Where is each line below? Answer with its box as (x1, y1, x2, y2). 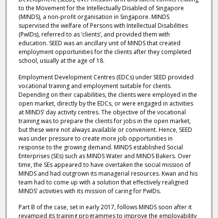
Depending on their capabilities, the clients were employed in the (18, 90, 197, 99)
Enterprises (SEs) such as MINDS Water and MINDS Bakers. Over (18, 151, 191, 160)
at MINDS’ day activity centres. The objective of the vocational (18, 108, 186, 116)
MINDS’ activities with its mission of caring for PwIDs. (18, 186, 161, 195)
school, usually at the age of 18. (18, 56, 105, 65)
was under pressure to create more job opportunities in (18, 134, 173, 143)
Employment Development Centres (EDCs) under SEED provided (18, 73, 194, 81)
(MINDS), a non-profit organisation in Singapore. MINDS (18, 13, 169, 21)
